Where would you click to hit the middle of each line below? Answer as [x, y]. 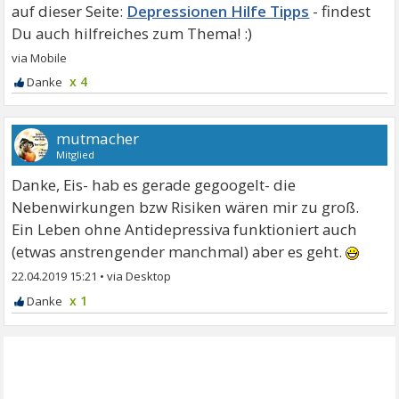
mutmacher [98, 139]
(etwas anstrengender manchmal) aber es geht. [179, 252]
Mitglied [76, 155]
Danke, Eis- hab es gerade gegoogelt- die [154, 185]
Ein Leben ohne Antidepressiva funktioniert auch [185, 230]
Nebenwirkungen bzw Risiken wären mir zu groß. [186, 208]
